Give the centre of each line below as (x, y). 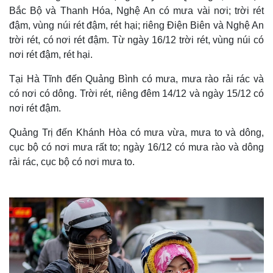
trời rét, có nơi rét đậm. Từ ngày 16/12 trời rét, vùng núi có (136, 40)
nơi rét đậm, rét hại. (51, 55)
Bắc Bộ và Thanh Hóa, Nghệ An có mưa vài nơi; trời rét (136, 11)
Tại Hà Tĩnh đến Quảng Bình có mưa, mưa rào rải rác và (136, 79)
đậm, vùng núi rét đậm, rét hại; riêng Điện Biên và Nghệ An (136, 25)
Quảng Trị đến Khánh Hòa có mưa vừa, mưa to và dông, (136, 133)
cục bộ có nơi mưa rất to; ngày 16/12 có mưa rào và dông (136, 147)
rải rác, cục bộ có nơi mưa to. (72, 162)
